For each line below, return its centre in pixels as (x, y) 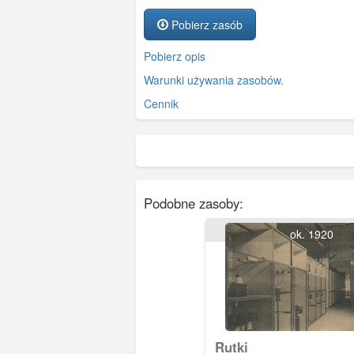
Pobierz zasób (205, 25)
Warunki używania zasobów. (214, 80)
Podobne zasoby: (194, 203)
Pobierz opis (175, 56)
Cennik (161, 104)
